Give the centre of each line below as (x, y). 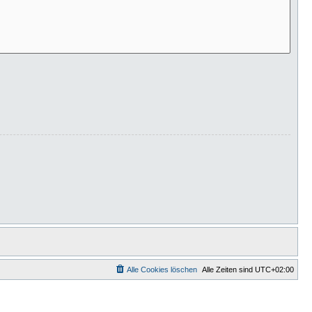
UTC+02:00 (274, 270)
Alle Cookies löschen (162, 270)
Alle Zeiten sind (228, 270)
